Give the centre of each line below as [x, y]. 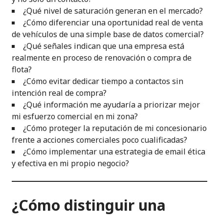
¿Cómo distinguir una [89, 205]
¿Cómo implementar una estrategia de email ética [114, 151]
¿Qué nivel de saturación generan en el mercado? [113, 11]
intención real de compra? [59, 93]
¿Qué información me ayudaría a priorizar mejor [111, 104]
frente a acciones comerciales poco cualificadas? [99, 140]
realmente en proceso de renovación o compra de [102, 57]
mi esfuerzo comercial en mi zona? [75, 116]
